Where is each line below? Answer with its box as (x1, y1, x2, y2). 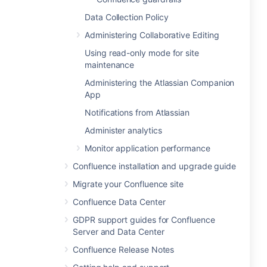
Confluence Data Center (73, 197, 166, 207)
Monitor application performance (85, 143, 210, 153)
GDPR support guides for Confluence (73, 215, 215, 225)
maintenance (85, 60, 135, 70)
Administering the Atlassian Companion (85, 77, 235, 88)
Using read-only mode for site (85, 48, 199, 58)
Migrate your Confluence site (73, 179, 184, 189)
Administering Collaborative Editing (85, 30, 219, 40)
